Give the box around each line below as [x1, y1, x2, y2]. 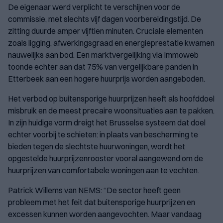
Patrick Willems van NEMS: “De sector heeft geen [8, 185, 181, 196]
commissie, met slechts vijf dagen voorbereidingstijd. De [8, 14, 201, 24]
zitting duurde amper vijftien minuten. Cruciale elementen [8, 26, 203, 36]
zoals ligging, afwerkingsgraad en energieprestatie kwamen [8, 38, 215, 48]
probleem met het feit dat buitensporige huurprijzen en [8, 197, 195, 208]
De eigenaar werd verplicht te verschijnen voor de [8, 2, 180, 12]
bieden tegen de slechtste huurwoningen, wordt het [8, 141, 185, 152]
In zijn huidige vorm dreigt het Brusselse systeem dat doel [8, 117, 206, 128]
